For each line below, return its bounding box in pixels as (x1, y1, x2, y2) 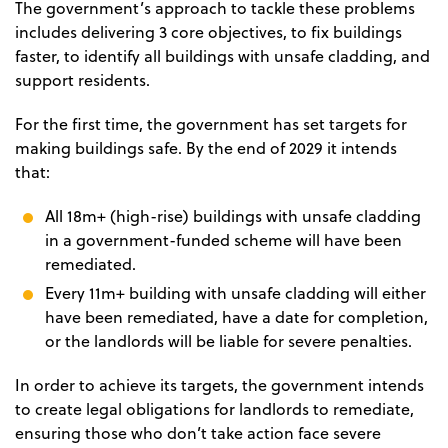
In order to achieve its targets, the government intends (15, 374, 424, 397)
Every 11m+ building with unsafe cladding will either (45, 282, 426, 305)
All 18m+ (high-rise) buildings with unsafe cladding (45, 205, 421, 228)
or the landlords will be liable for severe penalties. (45, 330, 412, 353)
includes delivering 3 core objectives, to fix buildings (15, 21, 402, 44)
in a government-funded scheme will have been (45, 229, 402, 252)
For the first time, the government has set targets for (15, 113, 407, 136)
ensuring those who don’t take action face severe (15, 422, 381, 445)
